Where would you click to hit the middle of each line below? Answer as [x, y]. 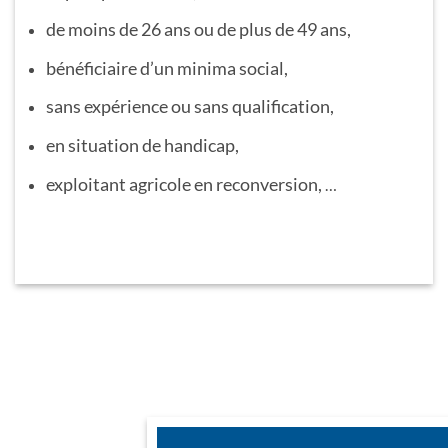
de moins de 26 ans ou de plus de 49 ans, [198, 29]
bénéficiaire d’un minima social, [166, 67]
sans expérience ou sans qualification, [189, 106]
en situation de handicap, [142, 144]
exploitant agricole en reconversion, [185, 183]
